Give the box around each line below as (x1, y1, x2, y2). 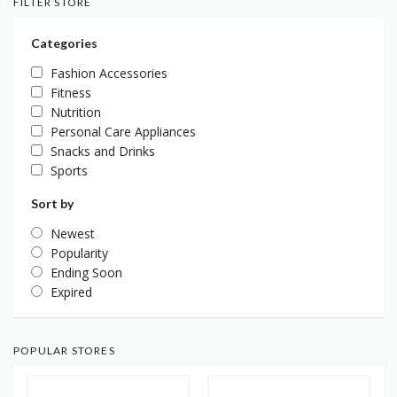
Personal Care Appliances (51, 123, 196, 141)
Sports (51, 162, 88, 180)
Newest (51, 225, 95, 243)
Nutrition (51, 104, 101, 121)
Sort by (31, 196, 74, 212)
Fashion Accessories (51, 65, 167, 82)
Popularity (51, 245, 108, 262)
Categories (31, 35, 97, 51)
